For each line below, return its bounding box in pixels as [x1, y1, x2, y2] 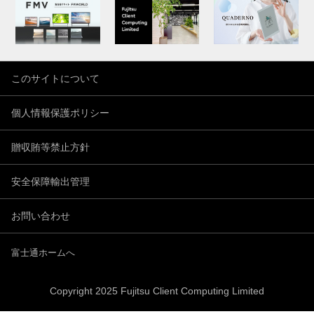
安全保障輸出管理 [11, 176, 90, 188]
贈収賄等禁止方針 [11, 142, 90, 153]
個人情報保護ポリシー [11, 107, 109, 119]
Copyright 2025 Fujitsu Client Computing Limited [50, 285, 264, 297]
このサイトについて [11, 73, 100, 85]
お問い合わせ [11, 210, 70, 222]
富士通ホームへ [11, 247, 75, 259]
